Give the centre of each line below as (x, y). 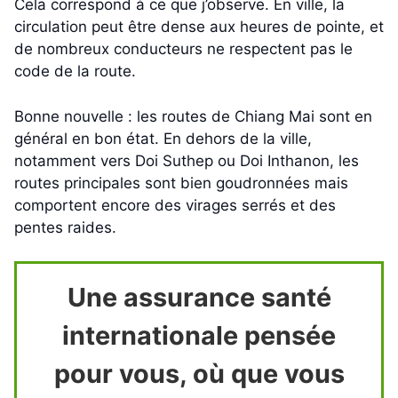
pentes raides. (68, 227)
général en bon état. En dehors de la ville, (163, 138)
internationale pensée (199, 336)
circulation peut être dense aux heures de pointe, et (199, 27)
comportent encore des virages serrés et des (175, 205)
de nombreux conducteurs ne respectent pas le (183, 49)
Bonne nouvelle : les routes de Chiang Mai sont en (193, 116)
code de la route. (75, 72)
